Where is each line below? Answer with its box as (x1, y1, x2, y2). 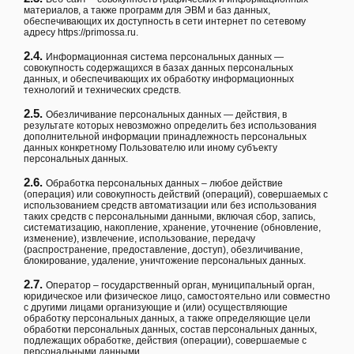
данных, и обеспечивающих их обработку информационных (24, 73, 294, 85)
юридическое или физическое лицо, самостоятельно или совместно (24, 290, 330, 302)
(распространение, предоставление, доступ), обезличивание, (24, 243, 303, 255)
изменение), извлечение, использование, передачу (24, 232, 255, 244)
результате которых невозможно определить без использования (24, 119, 317, 131)
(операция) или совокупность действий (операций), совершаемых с (24, 188, 328, 200)
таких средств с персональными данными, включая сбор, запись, (24, 210, 315, 222)
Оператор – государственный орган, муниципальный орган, (46, 279, 314, 291)
